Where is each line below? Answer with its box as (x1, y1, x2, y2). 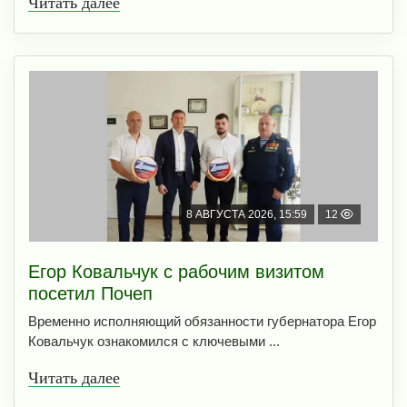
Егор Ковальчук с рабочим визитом (28, 262, 324, 283)
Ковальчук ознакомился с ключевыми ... (28, 333, 280, 350)
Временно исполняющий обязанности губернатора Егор (28, 313, 376, 330)
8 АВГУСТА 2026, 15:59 (186, 208, 307, 222)
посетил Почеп (28, 283, 153, 304)
